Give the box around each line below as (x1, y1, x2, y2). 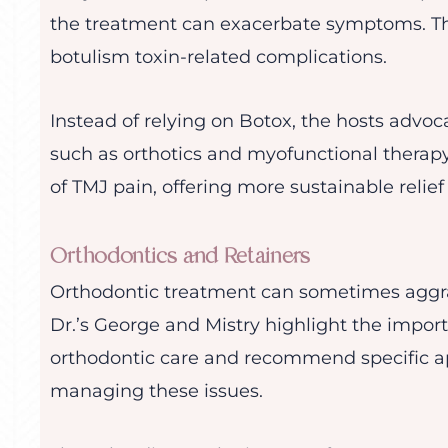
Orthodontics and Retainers (50, 240, 310, 271)
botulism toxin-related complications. (50, 45, 387, 68)
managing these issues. (50, 379, 263, 402)
